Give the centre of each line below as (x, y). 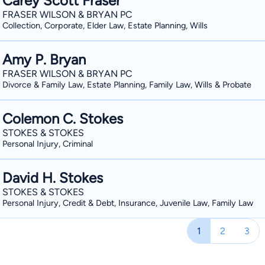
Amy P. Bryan (44, 59)
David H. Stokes (53, 178)
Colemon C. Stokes (63, 119)
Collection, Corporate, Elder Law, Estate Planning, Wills (105, 25)
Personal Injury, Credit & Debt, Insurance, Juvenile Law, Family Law (128, 203)
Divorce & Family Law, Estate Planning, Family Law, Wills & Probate (127, 85)
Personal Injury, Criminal (48, 144)
